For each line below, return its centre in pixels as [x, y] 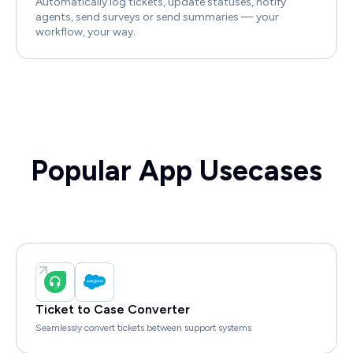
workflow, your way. [85, 32]
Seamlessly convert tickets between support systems [143, 328]
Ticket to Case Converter [113, 310]
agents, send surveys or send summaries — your [157, 17]
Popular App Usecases [176, 171]
